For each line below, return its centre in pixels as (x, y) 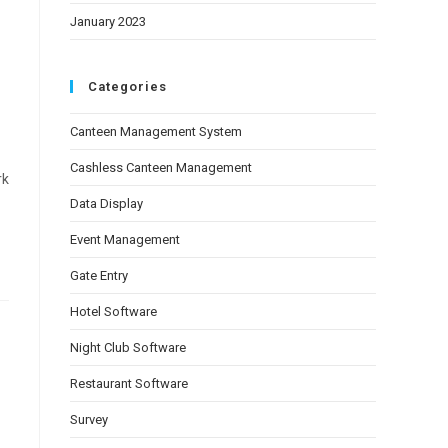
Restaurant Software (129, 383)
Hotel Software (113, 311)
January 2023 (108, 21)
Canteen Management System (156, 131)
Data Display (106, 203)
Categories (127, 86)
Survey (89, 419)
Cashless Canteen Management (161, 167)
